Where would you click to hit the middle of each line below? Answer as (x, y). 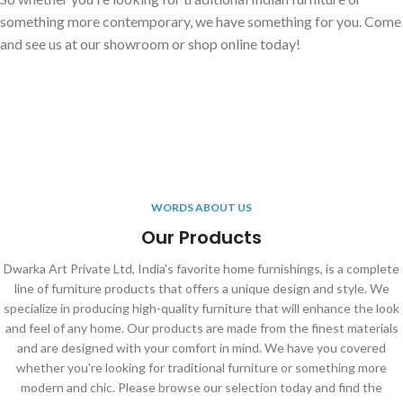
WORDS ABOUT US (201, 207)
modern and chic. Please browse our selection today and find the (201, 387)
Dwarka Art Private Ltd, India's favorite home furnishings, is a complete (201, 269)
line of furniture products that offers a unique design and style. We (201, 288)
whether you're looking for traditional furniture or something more (201, 367)
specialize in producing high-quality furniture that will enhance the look (201, 308)
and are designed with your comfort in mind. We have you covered (201, 348)
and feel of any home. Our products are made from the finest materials (201, 328)
